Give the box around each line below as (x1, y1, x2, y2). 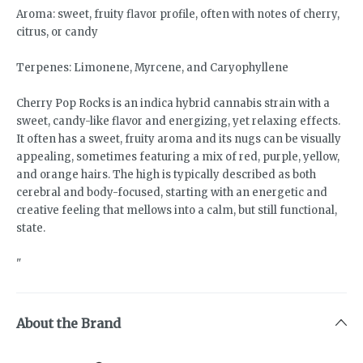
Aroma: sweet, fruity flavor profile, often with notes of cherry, (16, 7, 340, 22)
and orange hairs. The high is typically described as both (16, 168, 316, 182)
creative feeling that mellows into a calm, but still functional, (16, 203, 337, 218)
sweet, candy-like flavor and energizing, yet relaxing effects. (16, 114, 340, 129)
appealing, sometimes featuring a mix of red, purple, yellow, (16, 150, 340, 164)
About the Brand (16, 315, 121, 332)
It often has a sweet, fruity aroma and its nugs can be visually (16, 132, 341, 147)
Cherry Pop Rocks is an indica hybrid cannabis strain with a (16, 96, 330, 111)
